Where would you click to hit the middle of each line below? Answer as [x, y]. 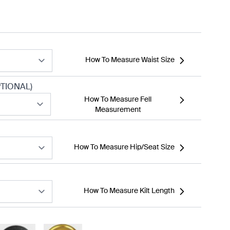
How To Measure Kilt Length [129, 190]
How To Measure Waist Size [130, 60]
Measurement [118, 109]
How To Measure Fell [118, 99]
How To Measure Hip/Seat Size [124, 147]
